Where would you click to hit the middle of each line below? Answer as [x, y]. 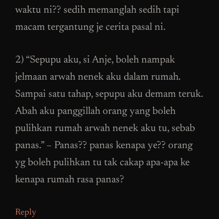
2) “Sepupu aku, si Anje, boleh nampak [95, 60]
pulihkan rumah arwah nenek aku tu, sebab [105, 129]
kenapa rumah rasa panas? [70, 180]
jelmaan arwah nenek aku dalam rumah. [98, 77]
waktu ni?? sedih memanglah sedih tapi [97, 11]
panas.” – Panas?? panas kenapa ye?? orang [104, 146]
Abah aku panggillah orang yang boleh [95, 111]
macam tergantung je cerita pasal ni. [90, 28]
